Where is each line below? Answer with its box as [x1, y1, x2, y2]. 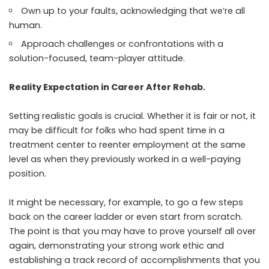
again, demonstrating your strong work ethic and [9, 239, 224, 252]
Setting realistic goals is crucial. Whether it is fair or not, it [9, 109, 256, 122]
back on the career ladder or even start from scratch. [9, 210, 243, 223]
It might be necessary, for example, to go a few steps [9, 196, 243, 208]
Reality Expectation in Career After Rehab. [9, 80, 205, 93]
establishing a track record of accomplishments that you [9, 253, 260, 266]
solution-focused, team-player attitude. [9, 52, 185, 64]
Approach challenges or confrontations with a [21, 37, 224, 50]
